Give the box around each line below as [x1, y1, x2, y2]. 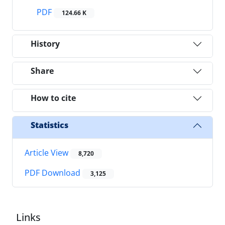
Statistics [31, 120, 68, 131]
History [31, 38, 60, 50]
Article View [25, 147, 70, 158]
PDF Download [25, 167, 82, 179]
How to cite [31, 92, 76, 104]
